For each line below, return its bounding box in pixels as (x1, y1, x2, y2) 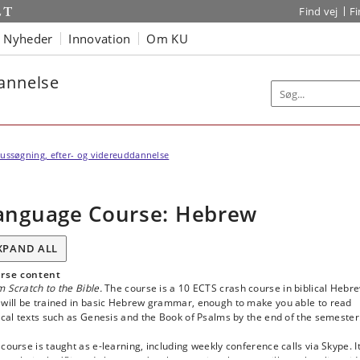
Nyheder (3, 30, 53, 47)
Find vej (299, 4, 338, 18)
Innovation (68, 30, 131, 47)
